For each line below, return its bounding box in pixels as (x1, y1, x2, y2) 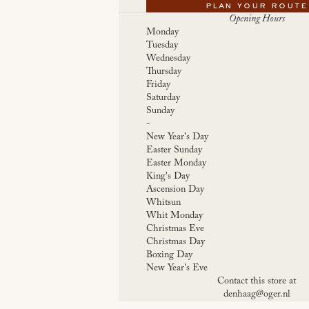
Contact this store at (217, 276, 296, 286)
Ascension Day (146, 184, 204, 195)
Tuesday (146, 40, 178, 50)
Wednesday (146, 53, 190, 63)
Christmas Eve (146, 223, 204, 234)
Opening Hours (228, 14, 285, 24)
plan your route (206, 1, 308, 10)
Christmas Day (146, 237, 205, 247)
